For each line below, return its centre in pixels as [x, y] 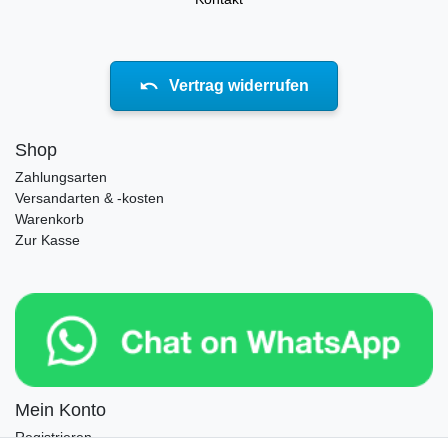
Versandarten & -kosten [89, 198]
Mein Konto [60, 410]
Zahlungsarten [61, 177]
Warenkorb [49, 219]
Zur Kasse [47, 240]
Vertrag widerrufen [239, 85]
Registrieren [53, 437]
